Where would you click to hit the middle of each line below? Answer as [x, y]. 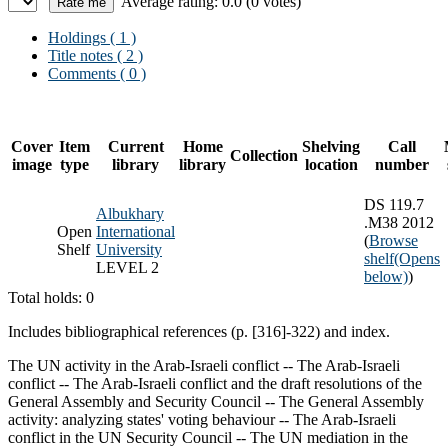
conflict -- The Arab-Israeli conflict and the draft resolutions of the [215, 383]
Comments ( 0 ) [97, 73]
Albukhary [130, 213]
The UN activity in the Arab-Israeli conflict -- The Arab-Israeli [204, 365]
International [135, 231]
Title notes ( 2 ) [95, 55]
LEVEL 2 [127, 267]
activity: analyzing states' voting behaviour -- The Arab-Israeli [202, 419]
